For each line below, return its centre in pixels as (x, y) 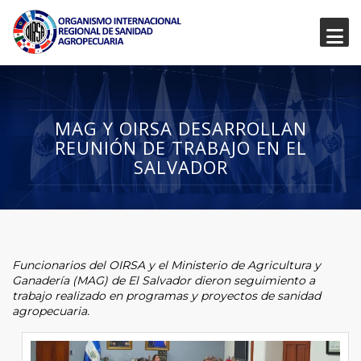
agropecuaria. (52, 311)
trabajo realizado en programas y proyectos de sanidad (166, 295)
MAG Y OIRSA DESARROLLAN (180, 128)
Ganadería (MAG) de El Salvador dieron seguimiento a (164, 280)
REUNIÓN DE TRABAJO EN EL (180, 147)
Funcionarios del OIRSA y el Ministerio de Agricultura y (166, 265)
